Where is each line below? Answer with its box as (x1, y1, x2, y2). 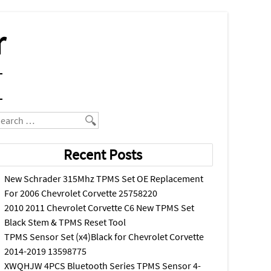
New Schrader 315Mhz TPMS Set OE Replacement (4, 172, 204, 184)
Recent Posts (64, 145, 143, 164)
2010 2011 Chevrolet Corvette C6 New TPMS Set (4, 201, 195, 214)
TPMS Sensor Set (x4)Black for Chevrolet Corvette (4, 230, 204, 243)
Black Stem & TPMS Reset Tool (4, 216, 126, 228)
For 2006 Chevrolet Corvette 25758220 (4, 187, 158, 199)
